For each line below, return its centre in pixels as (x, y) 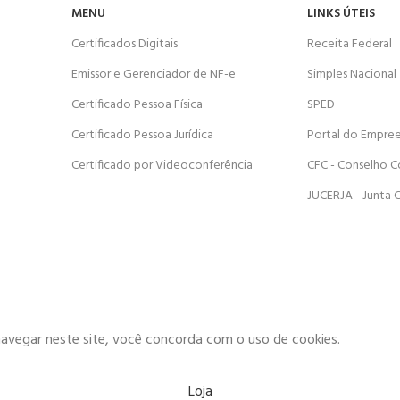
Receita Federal (350, 45)
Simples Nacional (352, 75)
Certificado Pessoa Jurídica (142, 136)
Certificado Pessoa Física (137, 105)
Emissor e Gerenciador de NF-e (154, 75)
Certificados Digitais (125, 45)
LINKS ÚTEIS (341, 14)
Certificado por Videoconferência (162, 166)
